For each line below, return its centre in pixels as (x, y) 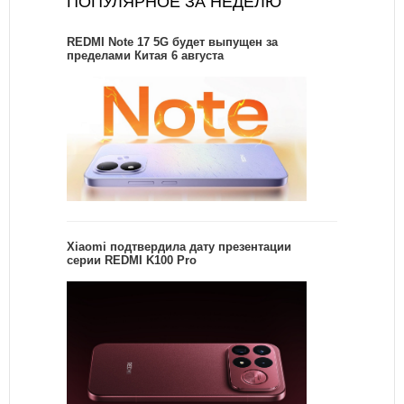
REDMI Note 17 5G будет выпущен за (172, 42)
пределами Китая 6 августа (145, 56)
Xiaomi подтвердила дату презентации (179, 246)
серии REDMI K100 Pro (132, 260)
